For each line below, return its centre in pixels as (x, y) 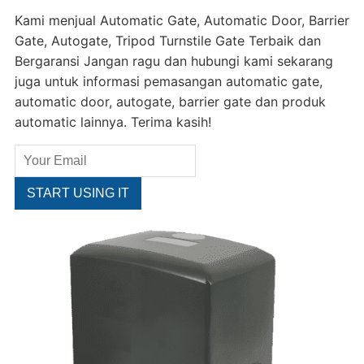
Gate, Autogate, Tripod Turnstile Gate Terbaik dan (167, 41)
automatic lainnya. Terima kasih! (113, 122)
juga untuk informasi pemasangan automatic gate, (168, 81)
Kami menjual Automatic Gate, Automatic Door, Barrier (182, 20)
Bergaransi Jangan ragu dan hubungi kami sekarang (173, 61)
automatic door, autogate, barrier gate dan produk (170, 102)
